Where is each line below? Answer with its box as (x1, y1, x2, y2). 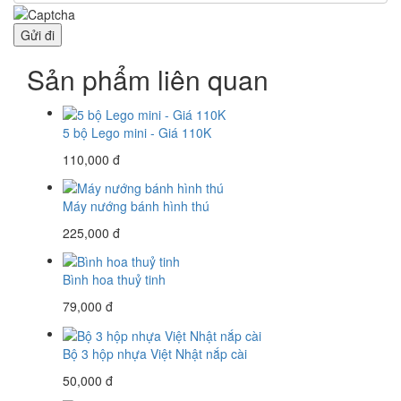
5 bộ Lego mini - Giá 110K (63, 123, 211, 141)
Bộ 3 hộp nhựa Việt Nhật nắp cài (63, 344, 247, 363)
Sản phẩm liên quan (27, 60, 269, 99)
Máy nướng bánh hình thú (63, 196, 209, 215)
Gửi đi (21, 26, 55, 45)
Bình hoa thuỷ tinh (63, 270, 166, 289)
